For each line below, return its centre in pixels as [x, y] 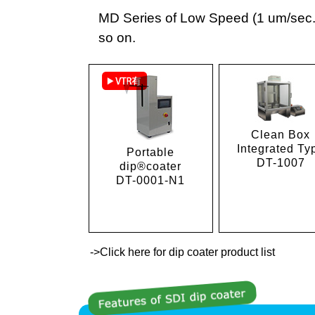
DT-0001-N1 [151, 181]
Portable [151, 153]
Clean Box [281, 135]
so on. [117, 38]
